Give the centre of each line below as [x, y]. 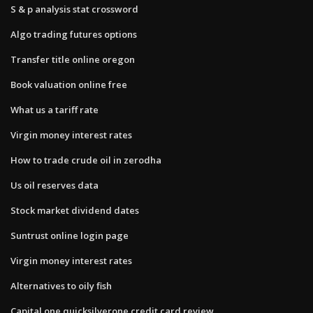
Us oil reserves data [54, 185]
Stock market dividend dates [75, 210]
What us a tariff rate [54, 109]
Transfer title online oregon [73, 59]
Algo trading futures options [74, 34]
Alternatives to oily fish [61, 285]
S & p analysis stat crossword [74, 9]
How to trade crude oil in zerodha [86, 160]
